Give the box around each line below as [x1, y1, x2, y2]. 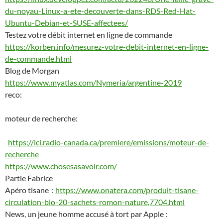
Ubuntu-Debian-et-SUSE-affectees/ [5, 18, 128, 27]
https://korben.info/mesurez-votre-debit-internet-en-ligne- [5, 42, 209, 51]
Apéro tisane [5, 185, 50, 195]
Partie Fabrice [5, 173, 53, 183]
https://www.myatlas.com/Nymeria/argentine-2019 [5, 78, 182, 87]
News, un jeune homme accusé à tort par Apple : [5, 209, 167, 219]
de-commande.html [5, 54, 72, 63]
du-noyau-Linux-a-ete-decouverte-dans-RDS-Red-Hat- [5, 6, 196, 15]
